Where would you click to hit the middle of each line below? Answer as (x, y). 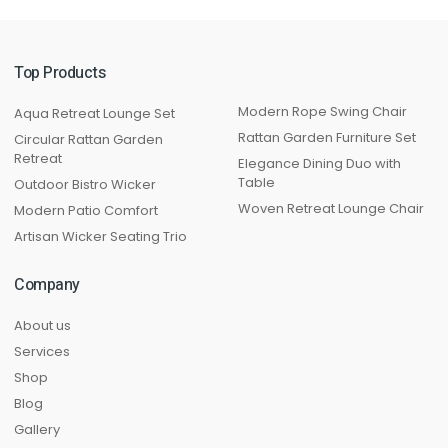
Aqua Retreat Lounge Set (94, 114)
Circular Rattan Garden (88, 140)
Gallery (37, 430)
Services (42, 352)
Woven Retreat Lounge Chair (331, 209)
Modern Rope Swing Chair (322, 112)
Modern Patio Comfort (86, 211)
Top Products (59, 73)
